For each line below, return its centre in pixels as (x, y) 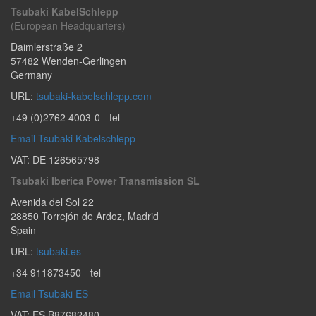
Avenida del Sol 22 (52, 201)
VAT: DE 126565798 (55, 159)
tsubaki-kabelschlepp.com (94, 96)
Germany (31, 74)
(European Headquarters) (68, 25)
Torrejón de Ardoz (82, 215)
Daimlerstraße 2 (47, 46)
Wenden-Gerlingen (84, 60)
